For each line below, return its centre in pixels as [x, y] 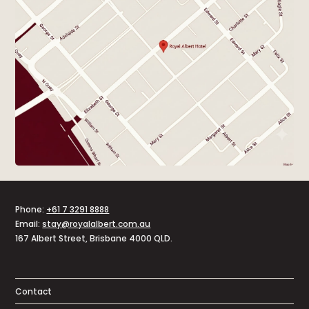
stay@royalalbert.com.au [97, 225]
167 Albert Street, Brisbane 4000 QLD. [94, 239]
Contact [34, 292]
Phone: [31, 210]
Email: [29, 225]
